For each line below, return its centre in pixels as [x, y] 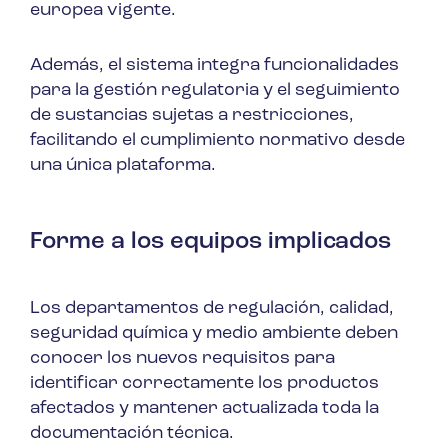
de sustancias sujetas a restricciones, [192, 115]
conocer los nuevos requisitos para [182, 358]
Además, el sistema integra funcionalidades [214, 65]
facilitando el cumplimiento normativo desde [217, 140]
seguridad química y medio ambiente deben [214, 333]
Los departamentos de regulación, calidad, [212, 308]
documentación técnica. [132, 433]
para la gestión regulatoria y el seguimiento [215, 90]
